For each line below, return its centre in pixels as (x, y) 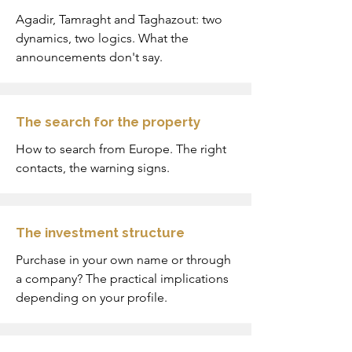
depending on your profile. (92, 297)
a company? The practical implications (122, 279)
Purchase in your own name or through (123, 260)
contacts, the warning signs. (93, 168)
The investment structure (100, 233)
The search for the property (108, 122)
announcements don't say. (89, 57)
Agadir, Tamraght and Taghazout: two (119, 19)
